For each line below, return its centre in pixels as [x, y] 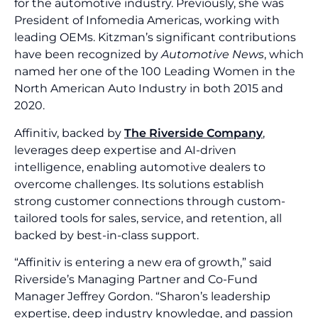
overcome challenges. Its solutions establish [139, 184]
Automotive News [213, 55]
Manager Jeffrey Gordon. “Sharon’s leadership [142, 297]
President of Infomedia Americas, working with [147, 21]
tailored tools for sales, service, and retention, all [148, 218]
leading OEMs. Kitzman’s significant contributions [155, 38]
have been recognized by [88, 55]
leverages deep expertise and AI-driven [125, 150]
